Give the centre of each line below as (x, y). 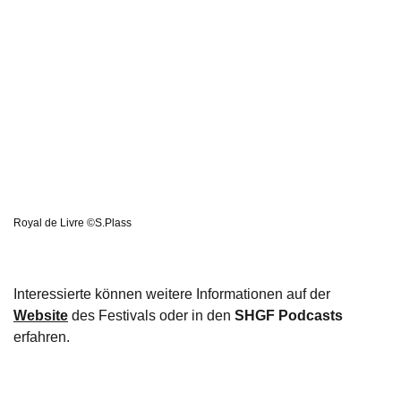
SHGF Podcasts (289, 316)
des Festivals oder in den (151, 316)
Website (41, 316)
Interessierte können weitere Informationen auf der (172, 294)
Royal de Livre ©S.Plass (73, 223)
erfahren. (42, 337)
